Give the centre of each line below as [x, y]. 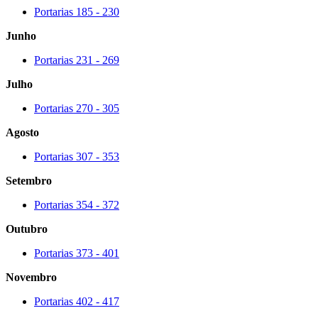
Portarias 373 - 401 [77, 253]
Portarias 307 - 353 [77, 156]
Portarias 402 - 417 [77, 301]
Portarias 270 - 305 [77, 108]
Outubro [28, 229]
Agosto [24, 132]
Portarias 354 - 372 [77, 204]
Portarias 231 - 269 [77, 60]
